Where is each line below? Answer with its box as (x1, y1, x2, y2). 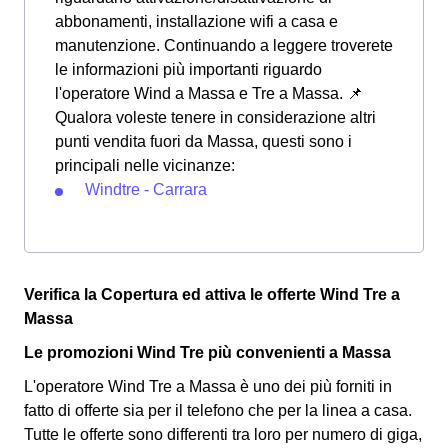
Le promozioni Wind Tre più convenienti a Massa (24, 344, 391, 362)
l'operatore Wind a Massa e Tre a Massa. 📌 (55, 85, 363, 103)
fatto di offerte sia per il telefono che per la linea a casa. (24, 402, 412, 420)
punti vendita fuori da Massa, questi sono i (55, 133, 352, 151)
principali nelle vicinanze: (55, 157, 235, 175)
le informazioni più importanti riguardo (55, 61, 322, 79)
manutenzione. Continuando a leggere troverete (55, 37, 393, 55)
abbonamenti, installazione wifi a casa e (55, 13, 338, 31)
